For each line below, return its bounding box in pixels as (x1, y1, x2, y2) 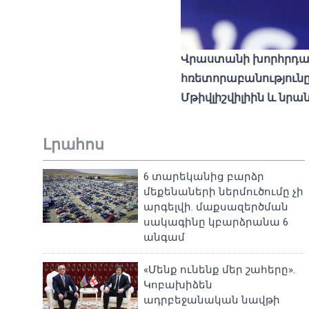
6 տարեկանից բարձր (143, 170, 265, 183)
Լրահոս (43, 136, 104, 153)
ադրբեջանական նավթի (143, 294, 281, 306)
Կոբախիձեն (143, 279, 213, 291)
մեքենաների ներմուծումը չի (143, 186, 304, 198)
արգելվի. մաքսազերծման (143, 201, 289, 213)
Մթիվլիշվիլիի (181, 91, 257, 104)
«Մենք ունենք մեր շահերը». (143, 263, 296, 276)
